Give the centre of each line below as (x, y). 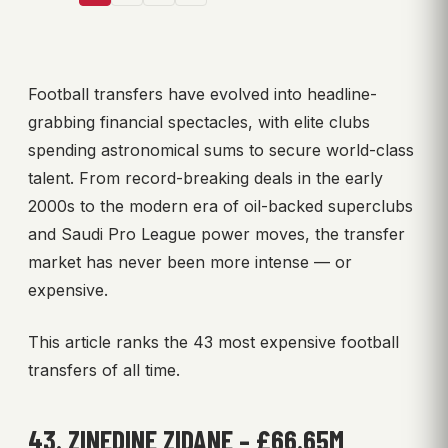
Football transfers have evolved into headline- (202, 94)
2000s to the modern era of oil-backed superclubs (220, 206)
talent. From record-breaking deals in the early (205, 178)
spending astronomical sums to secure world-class (221, 150)
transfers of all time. (104, 370)
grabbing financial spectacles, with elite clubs (199, 122)
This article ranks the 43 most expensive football (213, 342)
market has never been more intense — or (190, 262)
